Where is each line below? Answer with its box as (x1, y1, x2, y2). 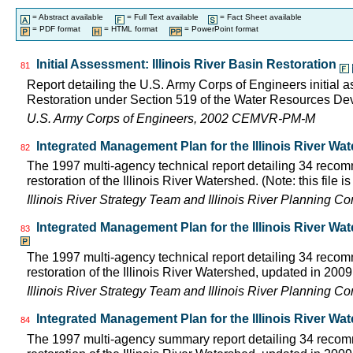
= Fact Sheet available (217, 13, 302, 21)
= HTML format (102, 24, 169, 33)
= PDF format (30, 24, 92, 33)
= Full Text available (124, 13, 208, 21)
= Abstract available (30, 13, 115, 21)
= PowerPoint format (182, 24, 258, 33)
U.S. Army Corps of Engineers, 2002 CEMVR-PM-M (27, 111, 315, 125)
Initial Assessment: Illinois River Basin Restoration (36, 58, 336, 71)
